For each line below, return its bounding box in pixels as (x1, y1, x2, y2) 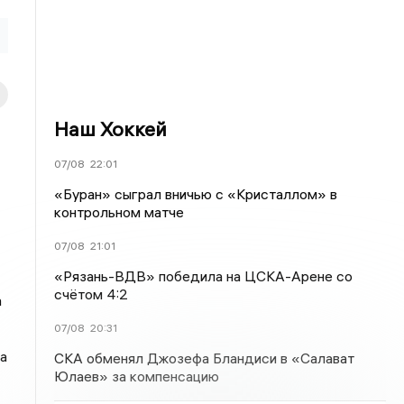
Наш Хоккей (54, 116, 168, 142)
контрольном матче (54, 203, 185, 221)
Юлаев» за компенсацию (54, 367, 220, 385)
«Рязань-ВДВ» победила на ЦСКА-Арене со (54, 267, 353, 285)
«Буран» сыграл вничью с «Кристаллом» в (54, 185, 338, 203)
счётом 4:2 (54, 285, 129, 303)
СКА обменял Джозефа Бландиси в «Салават (54, 349, 355, 367)
